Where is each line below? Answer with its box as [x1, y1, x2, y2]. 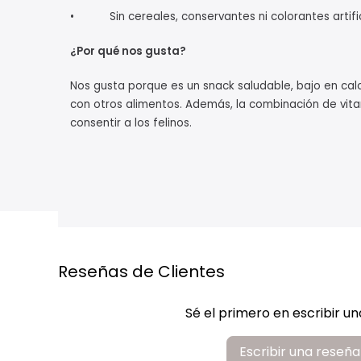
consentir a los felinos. [70, 115, 192, 131]
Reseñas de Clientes [58, 260, 225, 284]
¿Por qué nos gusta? [70, 44, 186, 60]
